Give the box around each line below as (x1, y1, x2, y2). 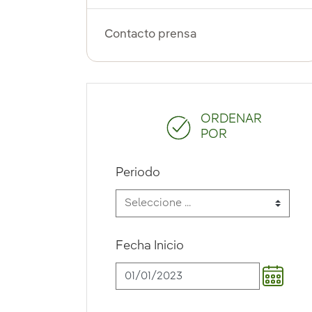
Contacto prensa (104, 29, 196, 41)
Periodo (115, 166, 160, 180)
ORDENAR (201, 113, 263, 126)
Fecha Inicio (115, 240, 184, 253)
